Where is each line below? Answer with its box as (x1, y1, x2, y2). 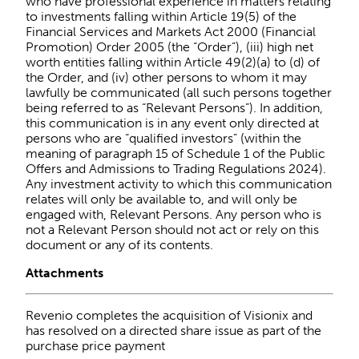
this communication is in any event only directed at (26, 115, 319, 131)
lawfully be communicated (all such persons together (26, 84, 332, 100)
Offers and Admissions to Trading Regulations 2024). (26, 160, 326, 176)
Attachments (26, 264, 103, 280)
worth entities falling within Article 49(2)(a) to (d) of (26, 54, 320, 70)
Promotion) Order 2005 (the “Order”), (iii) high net (26, 38, 313, 54)
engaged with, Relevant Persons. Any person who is (26, 206, 321, 222)
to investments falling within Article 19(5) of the (26, 8, 296, 24)
